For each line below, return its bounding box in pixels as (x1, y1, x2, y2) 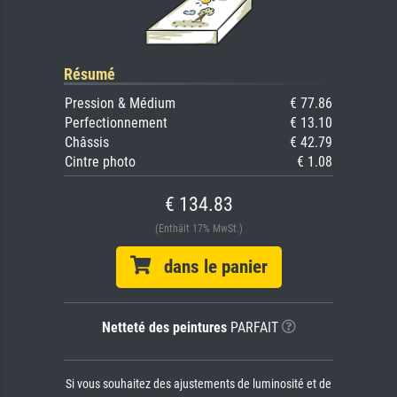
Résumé (64, 65, 115, 84)
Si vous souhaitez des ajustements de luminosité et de (66, 377, 331, 393)
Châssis (65, 134, 109, 152)
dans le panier (150, 256, 268, 278)
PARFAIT (226, 319, 278, 337)
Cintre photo (65, 153, 136, 171)
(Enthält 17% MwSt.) (154, 222, 243, 236)
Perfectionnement (65, 114, 167, 132)
